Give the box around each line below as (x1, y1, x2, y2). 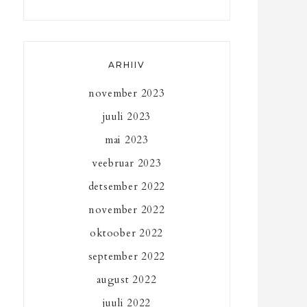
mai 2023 (104, 132, 149, 147)
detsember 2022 (88, 179, 166, 193)
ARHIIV (108, 59, 145, 70)
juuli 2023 (102, 109, 151, 123)
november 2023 (88, 86, 165, 100)
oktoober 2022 (90, 225, 164, 240)
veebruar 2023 (91, 156, 162, 170)
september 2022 (88, 249, 166, 263)
